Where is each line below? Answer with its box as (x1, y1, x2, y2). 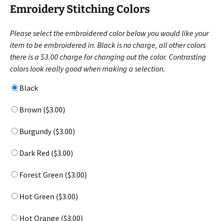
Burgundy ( (18, 126, 56, 136)
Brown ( (18, 104, 46, 114)
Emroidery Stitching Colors (10, 2, 150, 16)
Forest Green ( (18, 169, 68, 180)
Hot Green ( (18, 191, 59, 201)
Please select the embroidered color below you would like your (10, 28, 209, 38)
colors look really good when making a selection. (10, 63, 165, 74)
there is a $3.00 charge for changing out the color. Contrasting (10, 51, 206, 62)
